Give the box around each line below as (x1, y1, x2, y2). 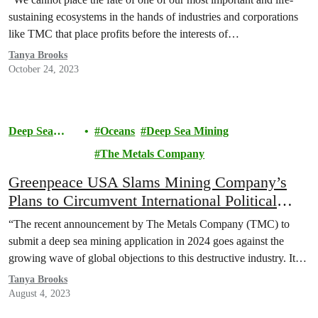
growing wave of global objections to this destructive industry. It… (9, 252, 307, 264)
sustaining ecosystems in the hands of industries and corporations (9, 11, 298, 23)
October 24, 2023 (9, 64, 79, 75)
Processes (9, 210, 70, 228)
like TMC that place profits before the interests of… (9, 28, 239, 40)
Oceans (100, 125, 136, 137)
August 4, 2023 (9, 288, 70, 299)
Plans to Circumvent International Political (9, 192, 277, 209)
